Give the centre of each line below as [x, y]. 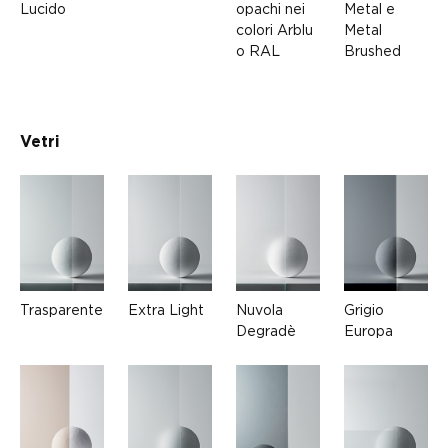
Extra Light [166, 309]
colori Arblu [274, 30]
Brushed [372, 51]
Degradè [266, 330]
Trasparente [61, 309]
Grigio [364, 309]
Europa [368, 330]
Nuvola [259, 309]
